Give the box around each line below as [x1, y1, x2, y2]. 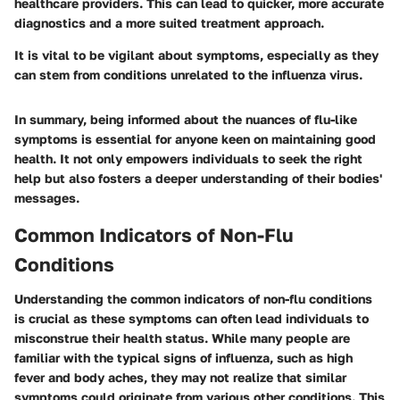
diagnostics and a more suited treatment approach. [14, 15, 324, 31]
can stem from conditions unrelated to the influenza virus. [14, 67, 362, 83]
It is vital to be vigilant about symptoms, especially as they [14, 47, 379, 63]
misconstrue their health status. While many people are [14, 329, 350, 346]
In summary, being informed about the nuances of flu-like [14, 112, 357, 128]
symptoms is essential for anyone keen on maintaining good [14, 131, 376, 147]
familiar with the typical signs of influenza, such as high [14, 349, 353, 365]
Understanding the [14, 290, 130, 306]
